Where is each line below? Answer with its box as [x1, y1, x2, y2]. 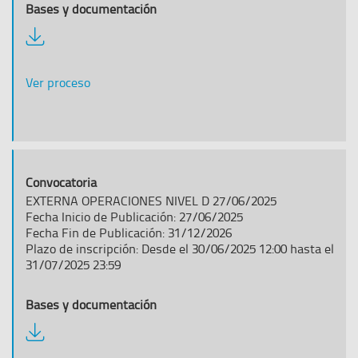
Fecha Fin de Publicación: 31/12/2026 [26, 224, 232, 241]
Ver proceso [26, 74, 90, 91]
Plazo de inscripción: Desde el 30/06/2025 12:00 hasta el [26, 240, 334, 257]
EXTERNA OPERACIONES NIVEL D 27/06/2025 [26, 192, 276, 209]
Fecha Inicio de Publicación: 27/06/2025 [26, 208, 243, 225]
